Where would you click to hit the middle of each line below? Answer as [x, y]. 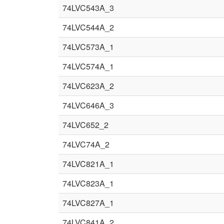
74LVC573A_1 [88, 47]
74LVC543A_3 [88, 8]
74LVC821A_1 [88, 164]
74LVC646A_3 [88, 105]
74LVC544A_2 [88, 27]
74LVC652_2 [85, 125]
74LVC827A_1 [88, 203]
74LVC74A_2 [86, 144]
